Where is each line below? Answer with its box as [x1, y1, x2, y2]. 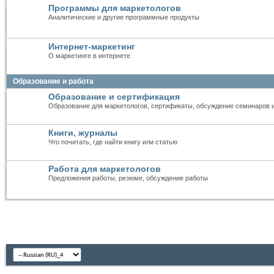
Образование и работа [13, 77, 94, 86]
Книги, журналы [48, 128, 117, 138]
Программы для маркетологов [48, 3, 181, 13]
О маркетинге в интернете [48, 52, 130, 60]
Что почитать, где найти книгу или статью [48, 138, 177, 146]
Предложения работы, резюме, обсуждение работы [48, 174, 208, 182]
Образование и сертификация [48, 92, 180, 102]
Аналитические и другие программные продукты [48, 13, 199, 21]
